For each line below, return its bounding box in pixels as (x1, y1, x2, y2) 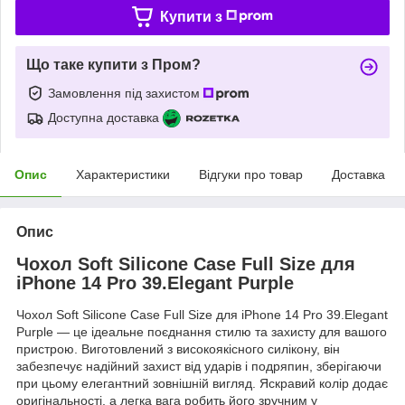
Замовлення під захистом (48, 85, 203, 100)
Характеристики (76, 166, 170, 182)
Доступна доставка (48, 109, 159, 125)
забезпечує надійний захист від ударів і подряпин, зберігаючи (16, 359, 381, 374)
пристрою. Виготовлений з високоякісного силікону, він (16, 342, 340, 357)
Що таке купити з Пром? (26, 56, 201, 72)
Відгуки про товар (199, 166, 303, 182)
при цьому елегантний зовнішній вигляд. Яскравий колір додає (16, 376, 388, 391)
